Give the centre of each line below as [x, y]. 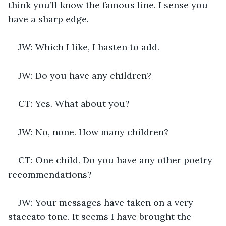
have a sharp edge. [48, 19]
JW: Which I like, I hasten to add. [89, 47]
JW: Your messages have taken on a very [107, 202]
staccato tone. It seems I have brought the [101, 216]
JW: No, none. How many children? [93, 132]
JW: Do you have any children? [85, 75]
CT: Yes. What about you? [74, 103]
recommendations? [50, 174]
